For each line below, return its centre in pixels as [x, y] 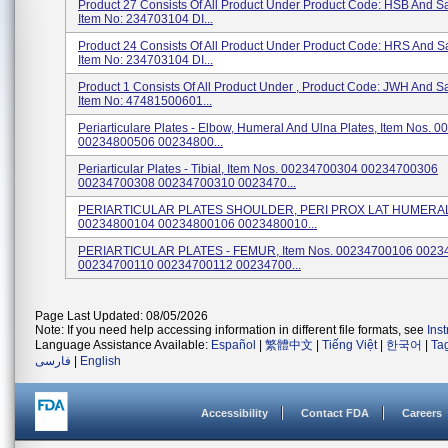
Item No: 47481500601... [145, 101]
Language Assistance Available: [123, 345]
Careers [422, 413]
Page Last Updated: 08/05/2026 [121, 316]
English [100, 361]
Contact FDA [335, 413]
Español [233, 345]
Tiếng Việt [349, 345]
